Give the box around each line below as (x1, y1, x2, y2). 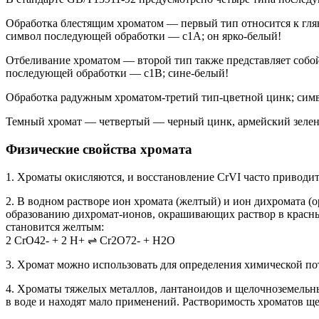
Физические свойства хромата (6, 142, 192, 157)
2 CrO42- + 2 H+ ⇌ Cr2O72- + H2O (6, 234, 175, 246)
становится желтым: (6, 220, 104, 233)
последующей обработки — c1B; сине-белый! (6, 67, 229, 80)
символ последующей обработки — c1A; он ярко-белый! (6, 30, 281, 43)
